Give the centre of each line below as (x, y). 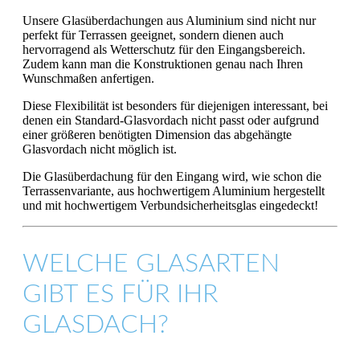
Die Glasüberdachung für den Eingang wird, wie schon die (172, 176)
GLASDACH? (96, 325)
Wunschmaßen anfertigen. (88, 78)
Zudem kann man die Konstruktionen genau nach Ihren (163, 63)
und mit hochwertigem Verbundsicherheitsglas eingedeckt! (170, 205)
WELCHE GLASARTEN (151, 264)
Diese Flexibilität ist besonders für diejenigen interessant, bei (175, 105)
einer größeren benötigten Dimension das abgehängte (157, 134)
